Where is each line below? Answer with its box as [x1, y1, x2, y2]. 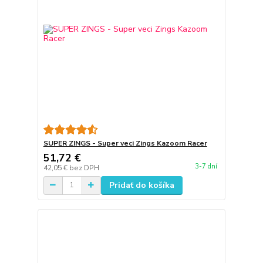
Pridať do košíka [109, 179, 174, 191]
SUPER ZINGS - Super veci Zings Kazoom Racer [43, 138, 207, 148]
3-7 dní [194, 161, 217, 171]
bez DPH [69, 163, 99, 173]
